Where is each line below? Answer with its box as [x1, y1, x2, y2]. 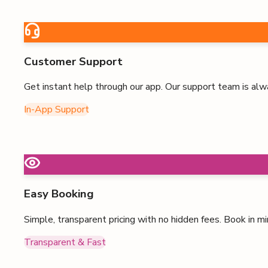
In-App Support [24, 103, 89, 117]
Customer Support [24, 53, 123, 69]
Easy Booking [24, 185, 94, 202]
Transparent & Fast [24, 235, 106, 249]
